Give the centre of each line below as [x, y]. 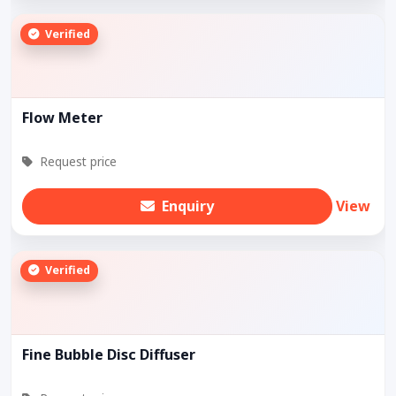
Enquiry [188, 206]
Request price [76, 162]
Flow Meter [62, 118]
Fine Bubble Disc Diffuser [109, 354]
